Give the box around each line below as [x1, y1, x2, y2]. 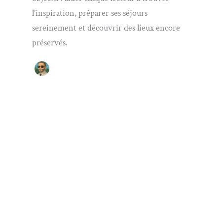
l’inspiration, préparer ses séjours [32, 7, 147, 19]
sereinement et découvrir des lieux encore [32, 22, 180, 34]
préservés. [32, 37, 68, 49]
